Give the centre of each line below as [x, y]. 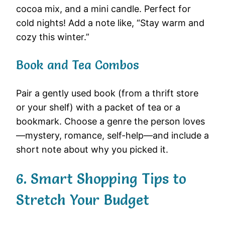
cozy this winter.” [53, 37]
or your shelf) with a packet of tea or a [98, 107]
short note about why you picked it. [92, 150]
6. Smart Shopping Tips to [101, 179]
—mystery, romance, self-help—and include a [113, 136]
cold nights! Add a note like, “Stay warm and [110, 23]
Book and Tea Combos [77, 65]
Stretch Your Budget [83, 200]
